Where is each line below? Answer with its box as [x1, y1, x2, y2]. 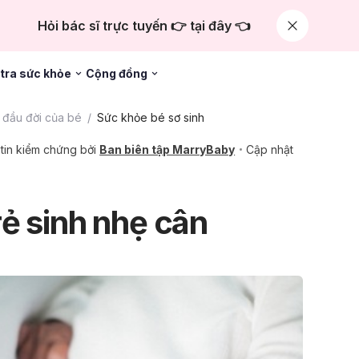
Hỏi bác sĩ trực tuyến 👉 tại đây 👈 [38, 18, 251, 34]
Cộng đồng [86, 66, 147, 80]
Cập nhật [246, 143, 294, 156]
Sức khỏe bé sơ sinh [97, 111, 204, 124]
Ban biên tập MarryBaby [99, 143, 236, 156]
